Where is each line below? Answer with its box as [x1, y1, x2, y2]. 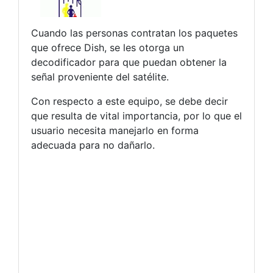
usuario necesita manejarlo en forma [31, 124, 199, 137]
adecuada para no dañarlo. [31, 139, 155, 152]
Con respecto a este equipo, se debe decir [31, 95, 228, 108]
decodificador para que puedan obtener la [31, 56, 227, 69]
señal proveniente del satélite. [31, 71, 169, 83]
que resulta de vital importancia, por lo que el [31, 110, 242, 122]
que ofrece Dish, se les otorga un [31, 41, 184, 54]
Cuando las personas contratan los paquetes [31, 27, 238, 40]
